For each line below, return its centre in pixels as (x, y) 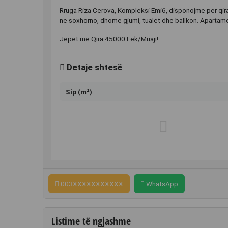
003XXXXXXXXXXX (91, 184)
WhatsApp (161, 184)
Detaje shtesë (93, 67)
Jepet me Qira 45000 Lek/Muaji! (109, 39)
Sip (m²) (79, 92)
